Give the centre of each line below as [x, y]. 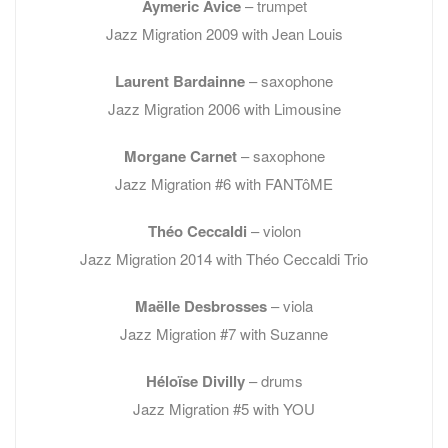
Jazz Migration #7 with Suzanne [224, 334]
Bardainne [209, 81]
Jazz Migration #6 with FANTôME [224, 184]
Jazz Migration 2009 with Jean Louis [224, 34]
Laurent [142, 81]
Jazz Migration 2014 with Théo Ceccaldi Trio [224, 259]
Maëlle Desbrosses [201, 306]
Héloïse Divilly [195, 381]
